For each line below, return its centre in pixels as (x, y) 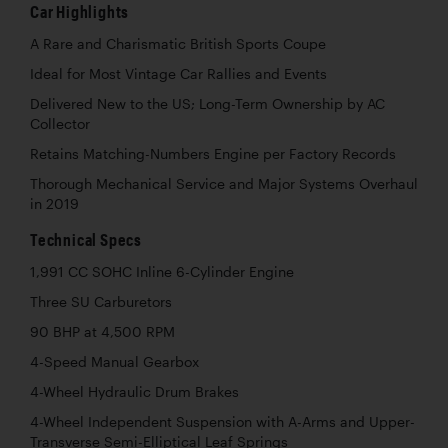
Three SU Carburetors (101, 301)
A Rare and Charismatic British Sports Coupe (178, 43)
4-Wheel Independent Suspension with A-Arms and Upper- (222, 421)
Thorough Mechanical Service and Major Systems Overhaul (224, 183)
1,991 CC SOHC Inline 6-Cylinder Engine (162, 271)
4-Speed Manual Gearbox (114, 361)
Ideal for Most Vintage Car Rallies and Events (178, 73)
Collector (60, 123)
